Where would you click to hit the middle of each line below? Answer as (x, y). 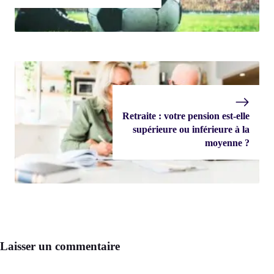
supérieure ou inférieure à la (191, 130)
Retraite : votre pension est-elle (186, 116)
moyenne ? (227, 143)
